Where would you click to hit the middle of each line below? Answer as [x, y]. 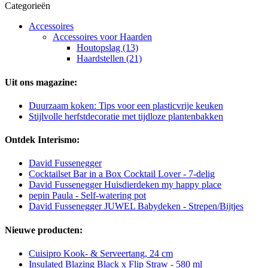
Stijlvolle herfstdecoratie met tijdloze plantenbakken [126, 116]
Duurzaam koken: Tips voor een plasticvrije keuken [126, 105]
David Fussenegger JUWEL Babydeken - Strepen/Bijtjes [136, 206]
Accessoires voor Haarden [102, 37]
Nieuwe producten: [44, 230]
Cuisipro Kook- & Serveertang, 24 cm [101, 253]
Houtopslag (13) [107, 48]
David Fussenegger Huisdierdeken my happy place [125, 185]
